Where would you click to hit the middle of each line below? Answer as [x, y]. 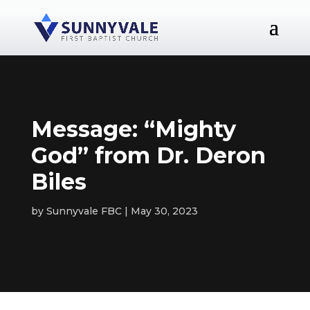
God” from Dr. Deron [148, 155]
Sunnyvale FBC [84, 211]
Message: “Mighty [133, 129]
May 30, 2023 [164, 211]
